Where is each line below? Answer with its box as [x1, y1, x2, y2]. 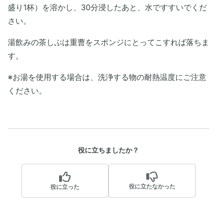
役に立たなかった [129, 183, 175, 190]
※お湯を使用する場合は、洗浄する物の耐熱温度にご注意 [8, 72, 206, 82]
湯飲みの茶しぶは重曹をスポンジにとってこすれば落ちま [8, 37, 209, 47]
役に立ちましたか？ [78, 146, 139, 154]
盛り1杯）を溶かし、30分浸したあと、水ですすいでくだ [8, 2, 207, 12]
